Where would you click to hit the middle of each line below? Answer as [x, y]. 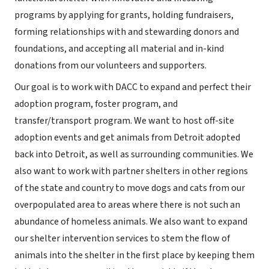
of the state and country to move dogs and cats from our [130, 188]
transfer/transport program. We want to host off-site [124, 121]
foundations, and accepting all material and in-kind [119, 49]
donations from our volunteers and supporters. [110, 65]
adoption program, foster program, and [96, 104]
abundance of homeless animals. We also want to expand [131, 222]
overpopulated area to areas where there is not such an [127, 205]
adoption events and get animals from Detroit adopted [127, 138]
